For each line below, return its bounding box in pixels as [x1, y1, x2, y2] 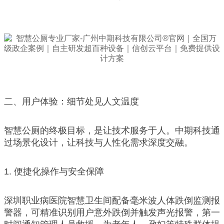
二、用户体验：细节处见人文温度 [4, 96, 139, 106]
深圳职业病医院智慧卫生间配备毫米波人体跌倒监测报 [4, 195, 220, 205]
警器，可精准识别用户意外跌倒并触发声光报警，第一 [4, 207, 220, 217]
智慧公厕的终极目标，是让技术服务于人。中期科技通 [4, 125, 220, 135]
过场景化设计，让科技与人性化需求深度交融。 [4, 137, 193, 147]
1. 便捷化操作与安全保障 [4, 166, 104, 176]
